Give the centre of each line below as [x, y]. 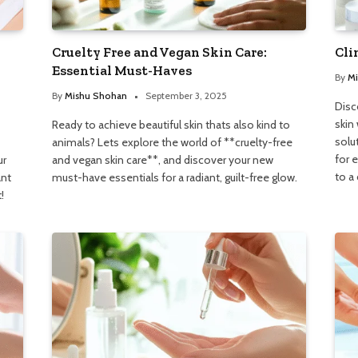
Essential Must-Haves [122, 70]
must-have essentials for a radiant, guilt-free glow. [175, 177]
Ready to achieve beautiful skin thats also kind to [171, 124]
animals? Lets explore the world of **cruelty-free [173, 142]
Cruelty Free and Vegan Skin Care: [160, 52]
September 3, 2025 [187, 95]
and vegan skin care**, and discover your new [163, 159]
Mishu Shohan [96, 95]
